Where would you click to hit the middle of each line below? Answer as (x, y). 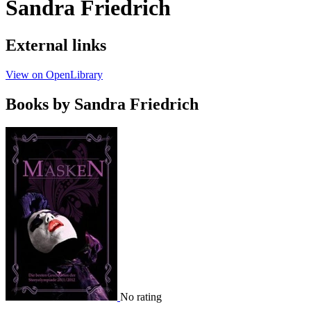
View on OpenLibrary (54, 74)
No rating (141, 297)
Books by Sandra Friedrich (102, 104)
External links (56, 45)
